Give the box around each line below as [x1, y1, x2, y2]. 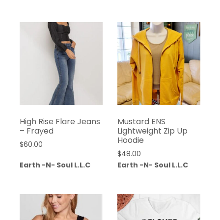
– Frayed [20, 125, 54, 137]
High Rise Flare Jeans [20, 116, 100, 128]
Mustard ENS [117, 116, 165, 128]
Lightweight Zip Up [117, 125, 188, 137]
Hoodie [117, 135, 144, 146]
